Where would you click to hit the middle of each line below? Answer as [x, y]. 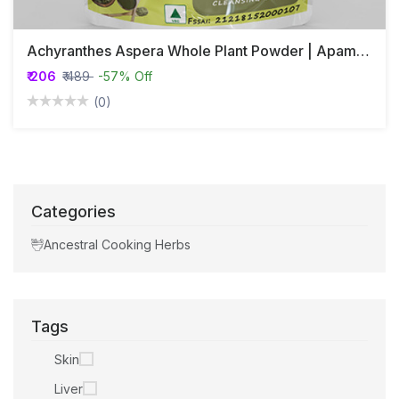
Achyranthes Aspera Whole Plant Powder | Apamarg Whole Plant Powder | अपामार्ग [363, 50]
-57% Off [125, 76]
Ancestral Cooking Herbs [117, 245]
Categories [73, 211]
